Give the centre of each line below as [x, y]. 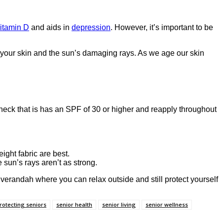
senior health [74, 205]
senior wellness [167, 205]
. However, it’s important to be [162, 27]
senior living [119, 205]
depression [91, 27]
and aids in [50, 27]
